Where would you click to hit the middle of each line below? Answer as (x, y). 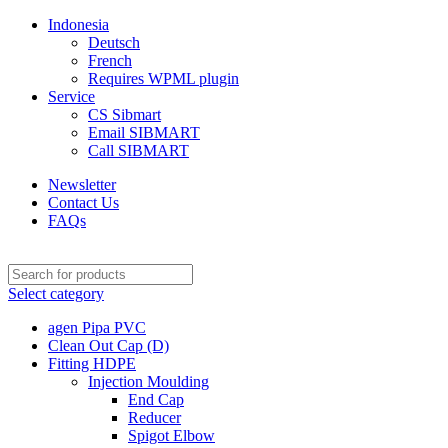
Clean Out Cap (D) (108, 345)
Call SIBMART (138, 150)
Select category (56, 293)
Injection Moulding (148, 381)
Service (71, 96)
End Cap (156, 399)
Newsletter (82, 184)
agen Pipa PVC (97, 327)
